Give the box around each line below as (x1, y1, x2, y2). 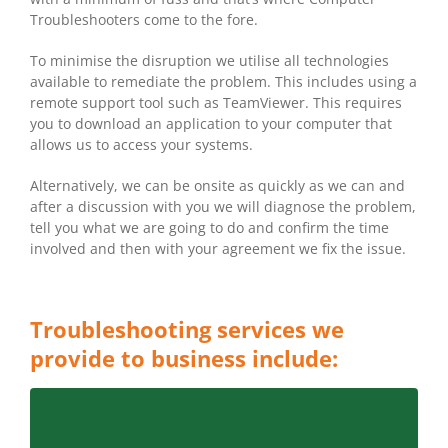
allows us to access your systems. (30, 135, 253, 155)
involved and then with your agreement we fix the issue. (30, 239, 406, 259)
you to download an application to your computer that (30, 114, 392, 134)
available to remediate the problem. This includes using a (30, 72, 417, 92)
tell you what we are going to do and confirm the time (30, 218, 389, 238)
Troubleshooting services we (30, 315, 344, 345)
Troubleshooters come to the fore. (30, 10, 258, 30)
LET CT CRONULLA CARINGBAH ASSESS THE (56, 417, 392, 440)
